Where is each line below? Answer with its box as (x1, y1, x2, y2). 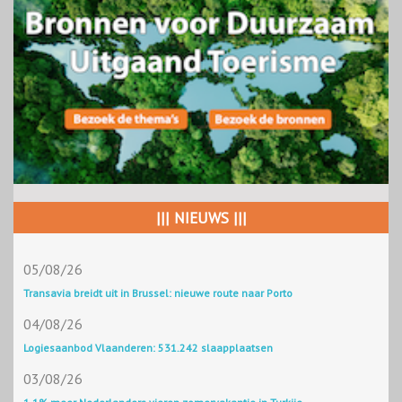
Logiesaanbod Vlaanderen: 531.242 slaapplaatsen (23, 341, 273, 355)
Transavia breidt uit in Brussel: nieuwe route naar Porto (23, 286, 293, 301)
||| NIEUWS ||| (155, 208, 247, 229)
